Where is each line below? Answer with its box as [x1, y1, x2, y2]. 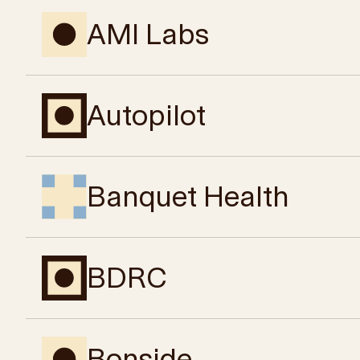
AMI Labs [87, 17, 209, 51]
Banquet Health [87, 179, 289, 214]
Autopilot [87, 98, 206, 133]
